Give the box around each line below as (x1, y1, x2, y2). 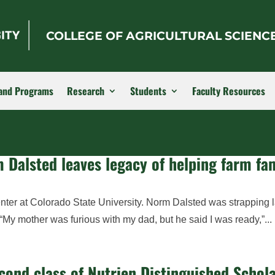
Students (130, 83, 166, 98)
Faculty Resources (192, 83, 265, 98)
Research (67, 83, 104, 98)
